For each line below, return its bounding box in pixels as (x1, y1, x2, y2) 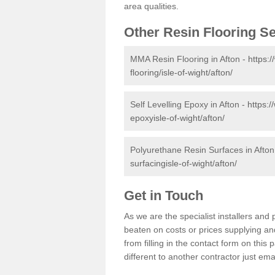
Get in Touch (124, 187, 207, 203)
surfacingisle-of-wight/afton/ (130, 158, 237, 168)
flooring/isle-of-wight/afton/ (130, 67, 233, 77)
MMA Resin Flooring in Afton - (130, 53, 248, 64)
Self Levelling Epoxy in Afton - (130, 99, 247, 109)
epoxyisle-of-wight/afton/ (130, 112, 225, 123)
